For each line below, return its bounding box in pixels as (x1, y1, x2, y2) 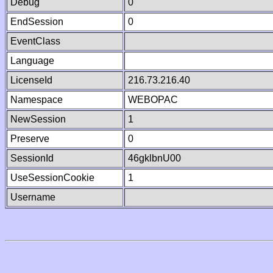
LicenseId (10, 75, 52, 85)
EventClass (10, 36, 60, 46)
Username (10, 192, 55, 202)
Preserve (10, 133, 49, 144)
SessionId (10, 153, 54, 163)
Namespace (10, 94, 63, 105)
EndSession (10, 16, 63, 27)
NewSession (10, 114, 66, 124)
